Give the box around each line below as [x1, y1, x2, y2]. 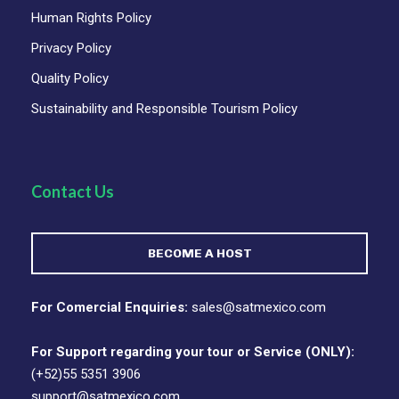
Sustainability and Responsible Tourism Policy [31, 101, 297, 118]
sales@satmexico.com [188, 299, 326, 316]
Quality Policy [31, 70, 109, 87]
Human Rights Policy [31, 10, 151, 27]
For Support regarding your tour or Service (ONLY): [31, 344, 354, 361]
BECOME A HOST [147, 246, 252, 262]
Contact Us [31, 182, 114, 202]
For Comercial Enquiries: [31, 299, 188, 316]
